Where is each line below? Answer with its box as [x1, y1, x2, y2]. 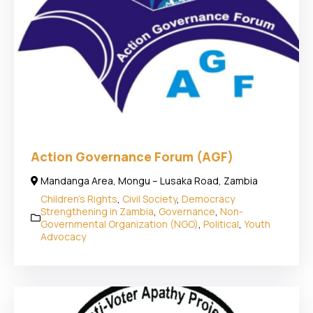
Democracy [182, 192, 235, 206]
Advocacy [41, 230, 86, 244]
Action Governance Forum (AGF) [31, 148, 233, 166]
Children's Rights [41, 192, 117, 206]
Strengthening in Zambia [41, 205, 154, 219]
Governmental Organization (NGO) [41, 217, 198, 231]
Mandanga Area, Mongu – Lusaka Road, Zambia [41, 174, 258, 188]
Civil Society [122, 192, 177, 206]
